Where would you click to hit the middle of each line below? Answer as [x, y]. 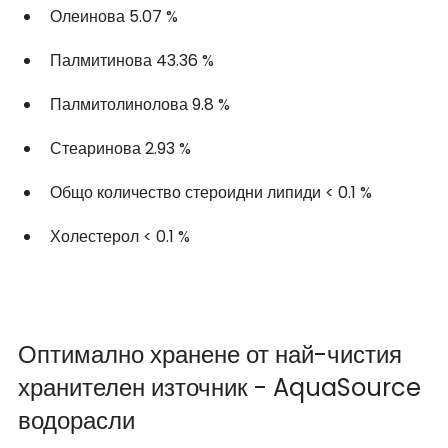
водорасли [76, 420]
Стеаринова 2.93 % [122, 148]
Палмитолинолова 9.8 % [142, 104]
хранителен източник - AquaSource [222, 387]
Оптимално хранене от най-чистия [213, 354]
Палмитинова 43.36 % [134, 60]
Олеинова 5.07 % [116, 16]
